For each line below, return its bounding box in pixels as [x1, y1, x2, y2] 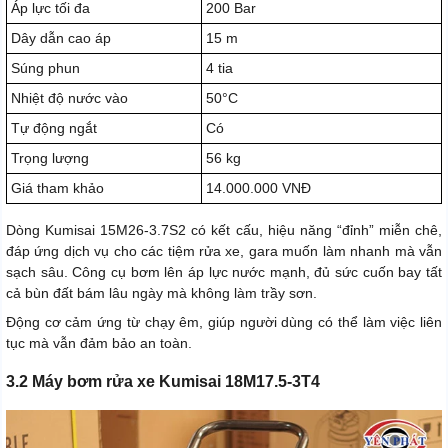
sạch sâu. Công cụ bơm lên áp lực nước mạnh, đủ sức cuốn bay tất [6, 264, 442, 281]
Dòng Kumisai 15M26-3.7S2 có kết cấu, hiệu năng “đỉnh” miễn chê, [6, 222, 442, 239]
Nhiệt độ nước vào [11, 90, 128, 107]
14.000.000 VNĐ [206, 180, 311, 197]
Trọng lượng [11, 150, 89, 167]
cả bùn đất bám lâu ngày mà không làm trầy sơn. [6, 285, 317, 302]
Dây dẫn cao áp [11, 30, 111, 47]
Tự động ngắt [11, 120, 97, 137]
